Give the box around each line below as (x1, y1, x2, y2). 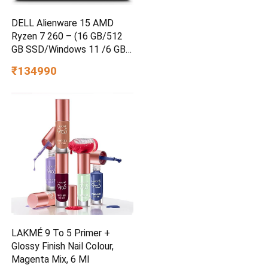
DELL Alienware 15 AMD (11, 17, 114, 29)
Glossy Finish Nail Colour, (11, 240, 114, 252)
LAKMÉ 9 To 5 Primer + (11, 227, 111, 239)
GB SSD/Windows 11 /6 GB (11, 43, 126, 55)
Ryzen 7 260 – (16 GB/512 (11, 30, 123, 42)
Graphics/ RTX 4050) (11, 56, 99, 68)
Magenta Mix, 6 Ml (11, 253, 90, 265)
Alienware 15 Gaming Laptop (11, 69, 132, 81)
